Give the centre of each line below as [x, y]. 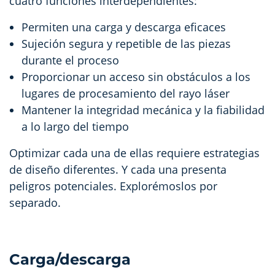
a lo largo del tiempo [75, 126]
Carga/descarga [70, 259]
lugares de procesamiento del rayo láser [126, 93]
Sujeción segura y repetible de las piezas [126, 43]
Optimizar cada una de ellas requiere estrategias [134, 153]
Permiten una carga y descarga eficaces [124, 27]
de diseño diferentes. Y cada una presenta [118, 169]
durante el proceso [70, 60]
